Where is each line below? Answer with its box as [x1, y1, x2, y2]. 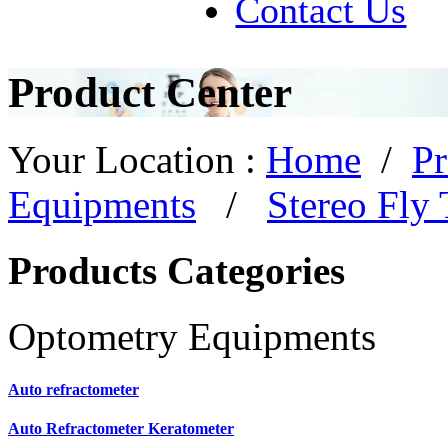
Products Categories [8, 249, 345, 293]
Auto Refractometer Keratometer [8, 419, 234, 437]
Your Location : [8, 137, 266, 181]
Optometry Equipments [8, 315, 376, 359]
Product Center [8, 68, 292, 116]
